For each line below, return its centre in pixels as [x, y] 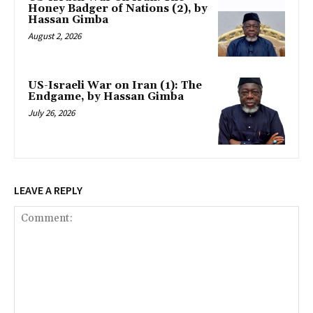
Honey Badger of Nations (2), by [118, 9]
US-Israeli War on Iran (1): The [115, 85]
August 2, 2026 [54, 36]
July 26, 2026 [51, 112]
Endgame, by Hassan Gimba [106, 96]
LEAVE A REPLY [48, 190]
